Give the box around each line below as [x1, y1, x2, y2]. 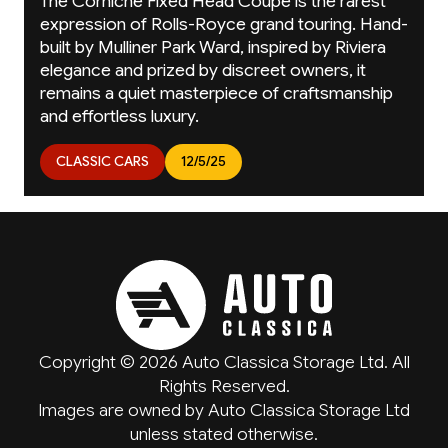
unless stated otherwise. [130, 423, 318, 446]
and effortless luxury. [40, 105, 199, 128]
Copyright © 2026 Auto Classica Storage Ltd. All [38, 351, 410, 374]
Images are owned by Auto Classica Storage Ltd [38, 399, 410, 422]
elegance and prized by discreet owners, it [40, 59, 366, 82]
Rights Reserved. [158, 375, 290, 398]
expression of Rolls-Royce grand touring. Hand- [40, 13, 408, 36]
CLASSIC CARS [56, 153, 149, 171]
